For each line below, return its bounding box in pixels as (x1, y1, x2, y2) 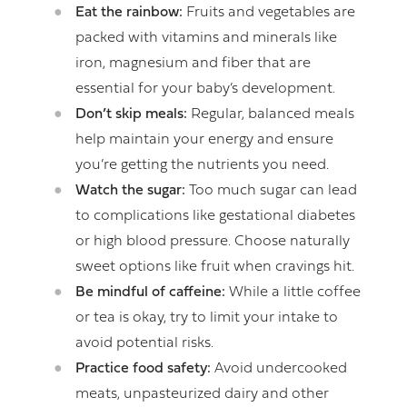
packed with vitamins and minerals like (75, 31, 337, 46)
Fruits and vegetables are (183, 5, 355, 21)
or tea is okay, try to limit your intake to (75, 311, 338, 326)
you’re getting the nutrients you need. (75, 158, 329, 174)
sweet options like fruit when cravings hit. (75, 260, 354, 275)
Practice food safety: (75, 362, 214, 377)
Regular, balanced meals (187, 107, 354, 123)
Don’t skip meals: (75, 107, 187, 123)
